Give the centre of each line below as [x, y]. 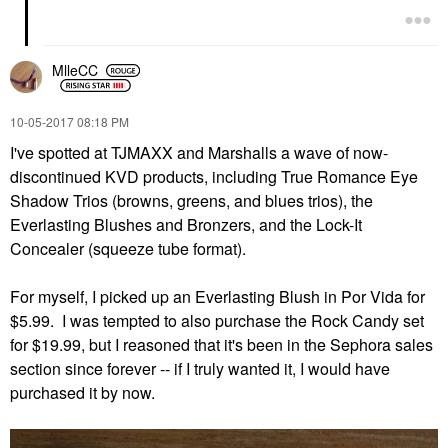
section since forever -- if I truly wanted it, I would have [200, 368]
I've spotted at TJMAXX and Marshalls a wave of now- [199, 152]
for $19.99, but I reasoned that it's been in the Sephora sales [221, 344]
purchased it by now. [82, 392]
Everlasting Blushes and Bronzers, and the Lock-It [186, 224]
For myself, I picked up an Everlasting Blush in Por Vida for [217, 296]
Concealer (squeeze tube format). [128, 248]
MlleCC [75, 70]
